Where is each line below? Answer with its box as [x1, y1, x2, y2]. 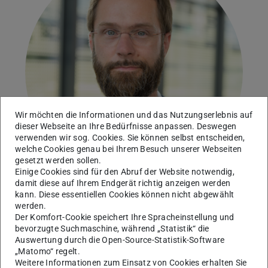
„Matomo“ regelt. [15, 246, 80, 257]
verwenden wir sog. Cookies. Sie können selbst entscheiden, [15, 133, 245, 143]
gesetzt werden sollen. [15, 156, 102, 166]
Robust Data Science [7, 208, 99, 220]
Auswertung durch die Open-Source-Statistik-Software [15, 235, 225, 245]
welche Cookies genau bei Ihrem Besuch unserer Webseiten [15, 144, 242, 154]
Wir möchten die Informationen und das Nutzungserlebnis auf [15, 110, 253, 120]
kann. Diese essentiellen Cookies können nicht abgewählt [15, 190, 234, 200]
